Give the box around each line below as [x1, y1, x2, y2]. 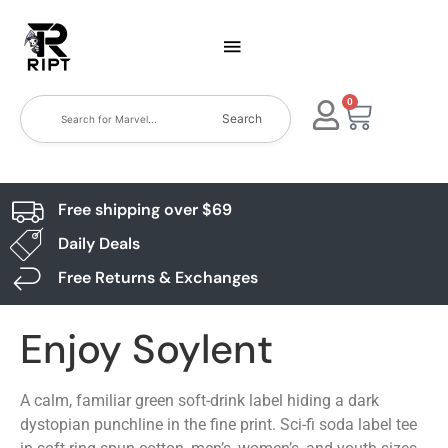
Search [222, 111, 263, 126]
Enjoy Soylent [20, 323, 273, 375]
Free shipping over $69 [57, 199, 232, 220]
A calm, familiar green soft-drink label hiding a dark [20, 391, 379, 410]
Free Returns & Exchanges [57, 267, 258, 288]
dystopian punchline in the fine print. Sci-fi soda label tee [20, 415, 417, 434]
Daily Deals [57, 233, 140, 254]
